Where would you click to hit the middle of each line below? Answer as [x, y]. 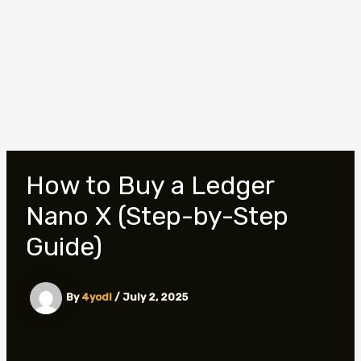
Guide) [64, 247]
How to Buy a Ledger [149, 185]
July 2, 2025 [155, 297]
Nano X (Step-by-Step [157, 216]
